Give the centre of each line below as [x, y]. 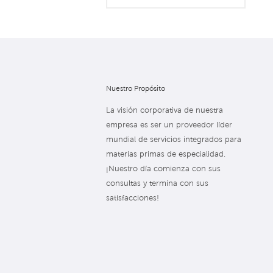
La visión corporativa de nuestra [165, 110]
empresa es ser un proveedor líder [169, 125]
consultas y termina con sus [158, 183]
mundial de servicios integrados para [174, 140]
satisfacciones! [133, 198]
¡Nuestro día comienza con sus [164, 169]
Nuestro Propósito [136, 88]
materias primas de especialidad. [166, 154]
